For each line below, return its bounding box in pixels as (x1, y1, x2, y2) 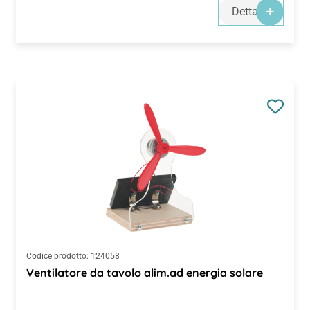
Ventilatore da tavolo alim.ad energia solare (26, 266, 263, 280)
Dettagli (232, 5, 270, 19)
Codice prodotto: (26, 251, 89, 262)
